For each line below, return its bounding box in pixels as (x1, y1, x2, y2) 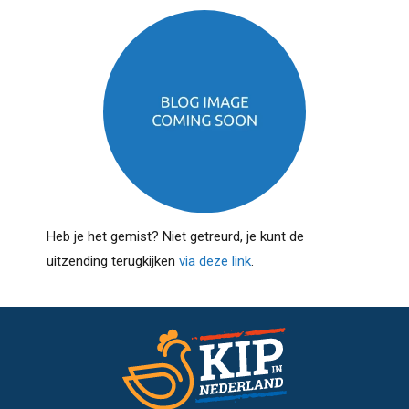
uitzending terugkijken (46, 253, 179, 270)
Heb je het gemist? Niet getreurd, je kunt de (46, 228, 304, 246)
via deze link (178, 253, 251, 270)
